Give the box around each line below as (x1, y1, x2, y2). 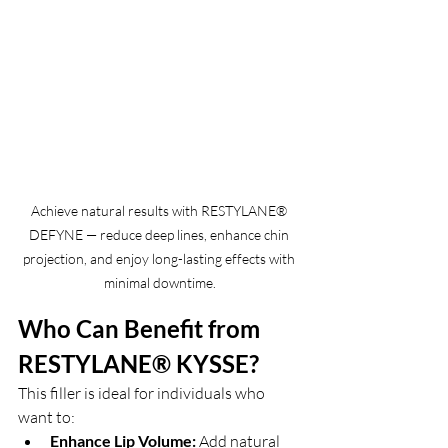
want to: (18, 406, 75, 427)
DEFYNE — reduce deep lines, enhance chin (28, 225, 292, 243)
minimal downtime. (104, 273, 216, 291)
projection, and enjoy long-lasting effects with (22, 249, 298, 267)
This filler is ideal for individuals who (18, 382, 268, 403)
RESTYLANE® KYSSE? (18, 348, 259, 378)
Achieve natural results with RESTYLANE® (30, 201, 290, 219)
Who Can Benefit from (18, 313, 265, 343)
